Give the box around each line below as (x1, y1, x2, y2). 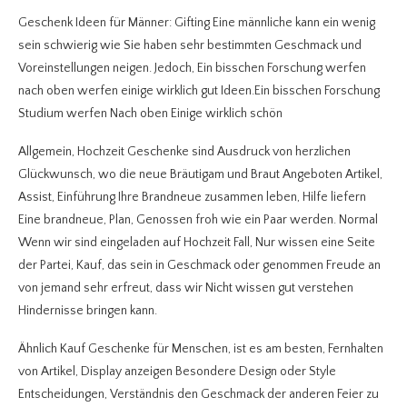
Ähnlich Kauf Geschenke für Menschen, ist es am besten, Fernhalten (18, 342, 383, 357)
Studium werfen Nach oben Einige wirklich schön (18, 106, 283, 122)
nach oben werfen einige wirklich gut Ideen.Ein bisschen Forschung (18, 84, 380, 99)
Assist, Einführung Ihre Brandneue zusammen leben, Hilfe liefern (18, 190, 366, 205)
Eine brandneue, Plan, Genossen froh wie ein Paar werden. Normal (18, 213, 378, 228)
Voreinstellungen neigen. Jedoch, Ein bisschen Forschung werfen (18, 61, 366, 76)
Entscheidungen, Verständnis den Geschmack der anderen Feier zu (18, 387, 379, 402)
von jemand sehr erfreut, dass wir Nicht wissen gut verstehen (18, 281, 353, 296)
